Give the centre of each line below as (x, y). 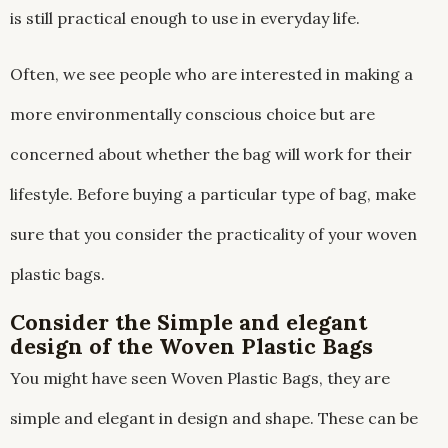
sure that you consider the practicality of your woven (213, 234)
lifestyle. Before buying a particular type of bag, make (213, 194)
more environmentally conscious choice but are (192, 114)
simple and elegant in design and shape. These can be (214, 418)
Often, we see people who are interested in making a (211, 74)
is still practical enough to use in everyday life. (185, 18)
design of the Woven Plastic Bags (191, 346)
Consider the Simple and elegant (188, 322)
